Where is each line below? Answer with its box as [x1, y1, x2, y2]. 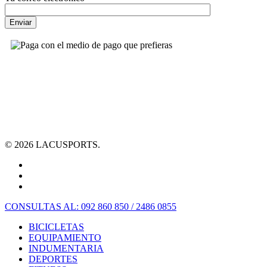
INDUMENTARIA [29, 243, 104, 254]
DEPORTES [29, 254, 77, 265]
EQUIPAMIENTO [29, 232, 101, 243]
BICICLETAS [29, 222, 84, 232]
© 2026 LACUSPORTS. [5, 139, 100, 150]
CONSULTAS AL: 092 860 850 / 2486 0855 [5, 201, 176, 212]
